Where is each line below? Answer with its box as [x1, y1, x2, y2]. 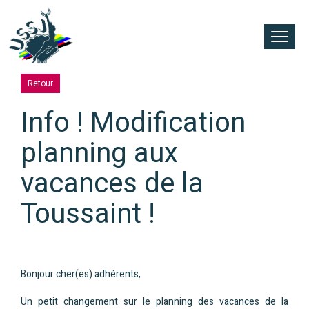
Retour [28, 77, 53, 90]
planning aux [21, 132, 178, 174]
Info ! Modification [21, 102, 246, 143]
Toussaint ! [21, 193, 155, 235]
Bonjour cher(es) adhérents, [21, 266, 141, 281]
